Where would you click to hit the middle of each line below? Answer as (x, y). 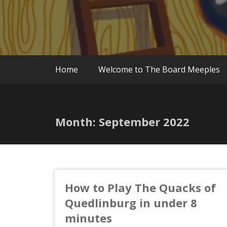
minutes (88, 218)
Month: (77, 121)
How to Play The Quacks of (140, 187)
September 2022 (144, 121)
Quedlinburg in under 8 (131, 202)
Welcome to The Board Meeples (159, 69)
